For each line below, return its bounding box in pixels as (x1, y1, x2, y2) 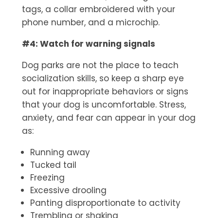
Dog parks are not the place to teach (21, 59, 179, 72)
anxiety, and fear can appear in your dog (21, 112, 196, 124)
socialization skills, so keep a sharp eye (21, 73, 184, 85)
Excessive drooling (30, 184, 107, 197)
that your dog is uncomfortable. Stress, (21, 99, 186, 111)
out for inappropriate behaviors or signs (21, 86, 188, 98)
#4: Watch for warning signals (21, 38, 155, 50)
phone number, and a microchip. (21, 17, 160, 29)
